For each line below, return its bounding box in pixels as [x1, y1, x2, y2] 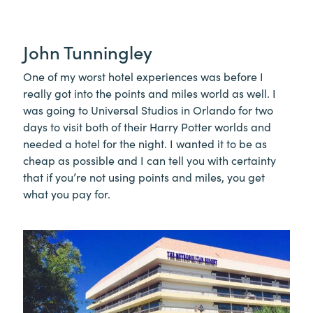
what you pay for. [23, 185, 110, 201]
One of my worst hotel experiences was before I [23, 68, 263, 84]
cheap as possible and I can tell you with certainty [23, 152, 276, 168]
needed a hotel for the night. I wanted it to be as [23, 135, 267, 151]
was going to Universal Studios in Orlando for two [23, 101, 273, 117]
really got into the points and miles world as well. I [23, 85, 276, 101]
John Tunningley [23, 38, 152, 64]
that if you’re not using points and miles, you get [23, 168, 265, 184]
